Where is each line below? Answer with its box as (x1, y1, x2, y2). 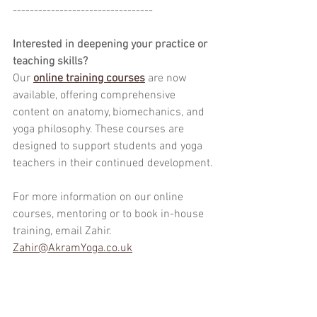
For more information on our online (13, 190, 186, 205)
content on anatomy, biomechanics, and (13, 105, 207, 120)
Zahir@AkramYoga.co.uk (13, 241, 132, 256)
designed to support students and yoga (13, 139, 205, 154)
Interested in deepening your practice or (13, 38, 210, 52)
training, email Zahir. (13, 224, 112, 239)
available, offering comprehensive (13, 88, 178, 103)
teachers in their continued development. (13, 156, 213, 171)
